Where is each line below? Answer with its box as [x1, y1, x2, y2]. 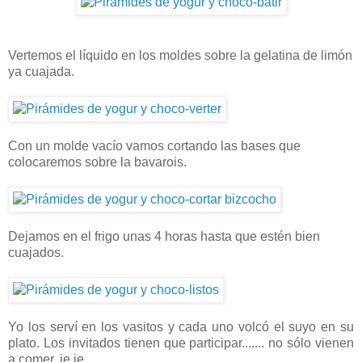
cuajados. [8, 246, 64, 260]
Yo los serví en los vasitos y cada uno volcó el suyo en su [8, 320, 354, 335]
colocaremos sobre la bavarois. [8, 155, 187, 170]
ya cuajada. [8, 65, 74, 79]
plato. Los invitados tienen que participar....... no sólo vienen [8, 336, 354, 351]
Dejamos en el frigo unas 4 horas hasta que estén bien [8, 229, 320, 244]
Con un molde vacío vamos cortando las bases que [8, 139, 301, 154]
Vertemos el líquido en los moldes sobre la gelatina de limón [8, 48, 352, 63]
